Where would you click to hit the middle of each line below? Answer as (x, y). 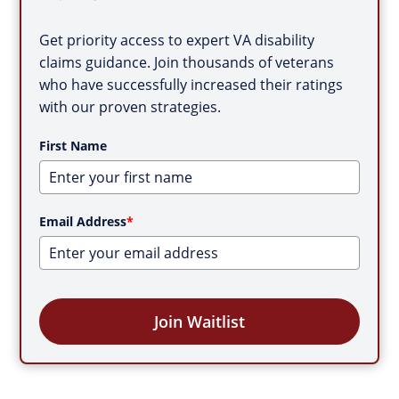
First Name (73, 146)
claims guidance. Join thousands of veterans (187, 62)
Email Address (83, 221)
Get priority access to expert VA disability (177, 40)
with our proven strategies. (130, 107)
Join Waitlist (199, 322)
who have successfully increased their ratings (191, 85)
